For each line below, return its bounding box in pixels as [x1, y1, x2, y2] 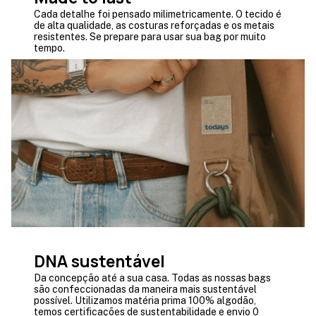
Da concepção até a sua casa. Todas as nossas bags [34, 272, 271, 284]
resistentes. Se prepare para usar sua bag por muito [34, 30, 266, 42]
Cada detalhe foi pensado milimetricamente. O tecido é [34, 8, 281, 20]
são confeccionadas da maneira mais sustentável [34, 283, 257, 295]
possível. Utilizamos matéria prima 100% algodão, [34, 294, 256, 306]
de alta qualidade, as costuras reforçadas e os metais [34, 19, 274, 31]
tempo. [34, 42, 65, 54]
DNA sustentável [34, 249, 165, 272]
